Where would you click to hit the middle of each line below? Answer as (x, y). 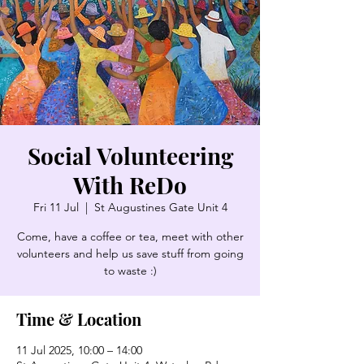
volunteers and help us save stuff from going (130, 254)
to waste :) (130, 271)
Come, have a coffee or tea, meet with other (130, 237)
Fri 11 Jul (56, 208)
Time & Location (79, 319)
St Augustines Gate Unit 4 (160, 208)
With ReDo (130, 185)
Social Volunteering (130, 156)
